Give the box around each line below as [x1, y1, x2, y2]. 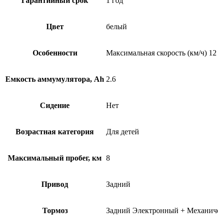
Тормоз [42, 206, 68, 215]
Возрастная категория [16, 127, 94, 136]
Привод [41, 180, 68, 189]
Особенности [32, 49, 77, 57]
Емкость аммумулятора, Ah [5, 75, 104, 84]
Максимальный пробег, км [8, 154, 102, 163]
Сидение [40, 101, 70, 110]
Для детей [106, 127, 139, 136]
